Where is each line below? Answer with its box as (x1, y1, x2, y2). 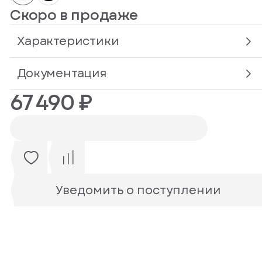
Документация (17, 65, 107, 82)
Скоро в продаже (10, 5, 138, 26)
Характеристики (17, 32, 119, 50)
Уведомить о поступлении (56, 181, 222, 199)
